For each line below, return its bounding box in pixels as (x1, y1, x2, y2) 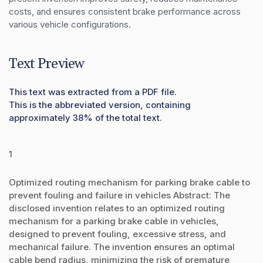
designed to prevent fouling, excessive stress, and (9, 228, 226, 240)
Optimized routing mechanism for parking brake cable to (9, 176, 250, 188)
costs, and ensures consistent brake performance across (9, 5, 241, 17)
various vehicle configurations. (9, 18, 131, 30)
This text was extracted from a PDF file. (9, 86, 177, 97)
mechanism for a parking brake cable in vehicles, (9, 215, 219, 227)
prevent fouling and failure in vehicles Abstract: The (9, 189, 230, 201)
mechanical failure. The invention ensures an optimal (9, 241, 235, 252)
